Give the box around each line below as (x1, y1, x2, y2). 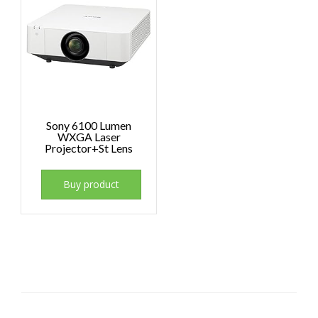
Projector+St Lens (45, 141, 133, 155)
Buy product (63, 177, 120, 192)
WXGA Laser (57, 130, 121, 144)
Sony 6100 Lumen (46, 119, 132, 133)
